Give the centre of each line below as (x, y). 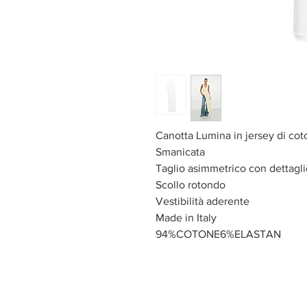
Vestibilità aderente (202, 201)
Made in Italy (186, 217)
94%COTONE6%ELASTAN (218, 234)
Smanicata (180, 151)
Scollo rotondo (191, 184)
